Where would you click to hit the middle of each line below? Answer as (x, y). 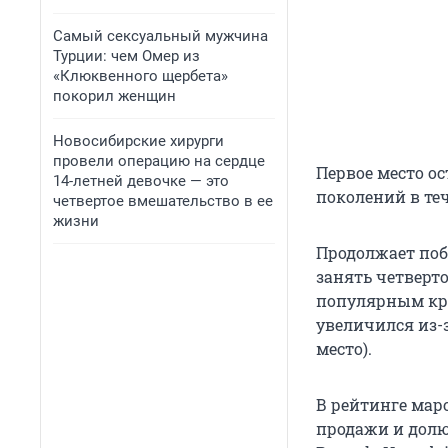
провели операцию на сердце (159, 161)
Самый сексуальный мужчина (160, 36)
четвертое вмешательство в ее (163, 201)
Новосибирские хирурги (138, 141)
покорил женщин (114, 96)
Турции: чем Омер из (126, 56)
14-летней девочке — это (141, 181)
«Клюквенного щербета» (140, 76)
